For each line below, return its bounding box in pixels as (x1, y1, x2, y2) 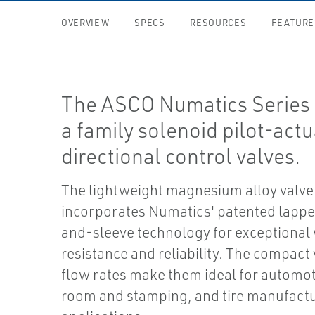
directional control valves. (61, 143, 301, 169)
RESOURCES (190, 17, 247, 28)
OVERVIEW (61, 17, 110, 28)
